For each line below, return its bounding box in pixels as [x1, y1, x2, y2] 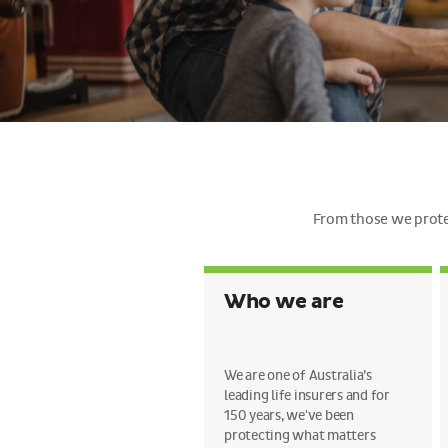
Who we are [224, 290, 343, 314]
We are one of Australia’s [224, 367, 372, 384]
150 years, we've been [224, 407, 354, 424]
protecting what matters [224, 427, 376, 444]
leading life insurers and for [224, 387, 390, 404]
